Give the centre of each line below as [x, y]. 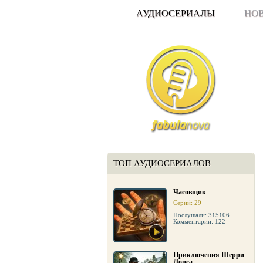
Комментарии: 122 [199, 221]
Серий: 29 [187, 203]
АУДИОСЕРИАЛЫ [176, 13]
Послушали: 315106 [201, 215]
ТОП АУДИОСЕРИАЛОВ [162, 163]
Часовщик [190, 192]
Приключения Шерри [209, 255]
